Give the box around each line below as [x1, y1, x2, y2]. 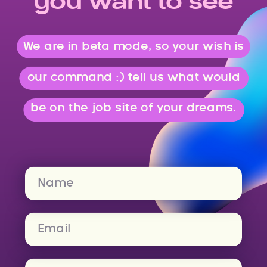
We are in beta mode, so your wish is [23, 41, 244, 52]
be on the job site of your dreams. [30, 102, 237, 114]
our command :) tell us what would [27, 71, 240, 83]
